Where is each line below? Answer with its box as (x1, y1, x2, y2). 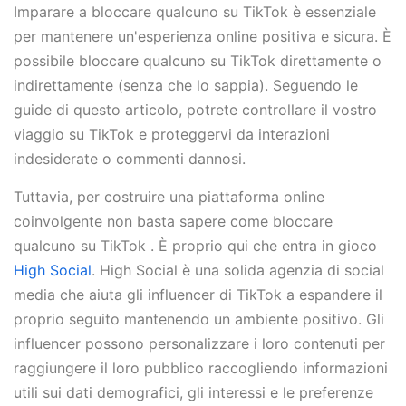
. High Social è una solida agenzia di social (92, 260, 384, 279)
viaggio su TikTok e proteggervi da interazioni (14, 125, 330, 144)
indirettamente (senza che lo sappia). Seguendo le (14, 76, 358, 95)
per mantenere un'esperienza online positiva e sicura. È (14, 27, 391, 46)
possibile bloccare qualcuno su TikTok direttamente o (14, 52, 382, 71)
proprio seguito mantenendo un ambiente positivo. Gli (14, 309, 384, 328)
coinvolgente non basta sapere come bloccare (14, 211, 333, 230)
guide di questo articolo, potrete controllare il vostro (14, 101, 377, 120)
